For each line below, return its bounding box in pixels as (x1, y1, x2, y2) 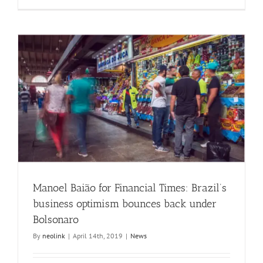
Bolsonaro (33, 213, 79, 227)
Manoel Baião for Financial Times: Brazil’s (33, 181, 227, 195)
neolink (42, 231, 65, 241)
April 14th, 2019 (73, 231, 123, 241)
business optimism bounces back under (33, 197, 217, 211)
